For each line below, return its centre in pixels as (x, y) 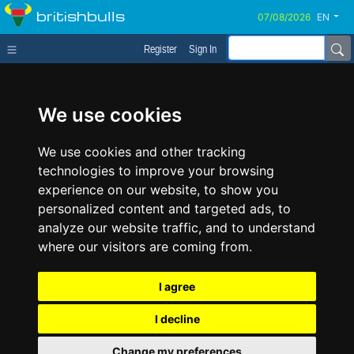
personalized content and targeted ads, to (164, 209)
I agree (177, 286)
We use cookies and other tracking (142, 152)
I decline (177, 319)
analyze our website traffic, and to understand (177, 228)
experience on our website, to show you (158, 190)
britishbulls (81, 15)
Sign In (203, 49)
